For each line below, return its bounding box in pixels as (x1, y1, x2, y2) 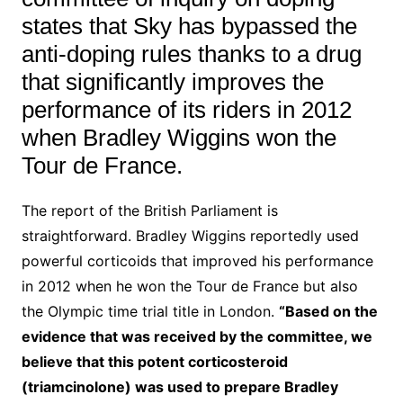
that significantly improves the (21, 68, 324, 96)
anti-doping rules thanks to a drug (21, 40, 362, 68)
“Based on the (278, 302, 378, 321)
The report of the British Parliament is (21, 201, 278, 220)
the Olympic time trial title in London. (21, 302, 279, 321)
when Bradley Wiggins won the (21, 124, 336, 152)
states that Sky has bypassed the (21, 13, 357, 40)
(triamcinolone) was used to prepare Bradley (21, 378, 338, 397)
